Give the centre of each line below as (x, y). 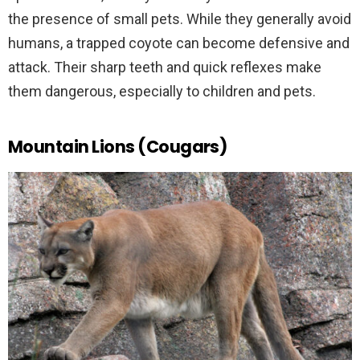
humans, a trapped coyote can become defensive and (179, 43)
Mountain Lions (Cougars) (118, 146)
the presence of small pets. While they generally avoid (180, 18)
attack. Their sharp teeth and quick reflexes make (165, 67)
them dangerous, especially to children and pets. (164, 91)
